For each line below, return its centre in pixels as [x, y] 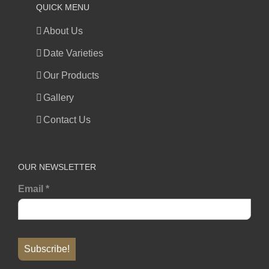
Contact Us [67, 120]
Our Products [71, 76]
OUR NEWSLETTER [57, 167]
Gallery [59, 98]
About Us [63, 31]
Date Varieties [73, 53]
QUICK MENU [63, 8]
